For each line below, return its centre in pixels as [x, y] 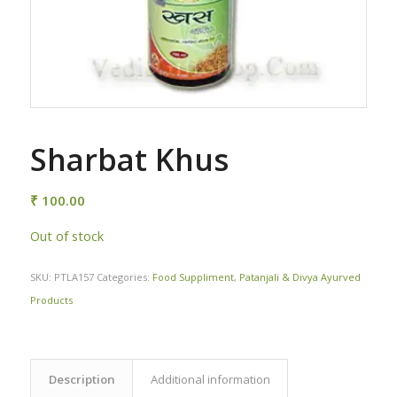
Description [82, 379]
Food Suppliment [193, 276]
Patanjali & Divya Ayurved [300, 276]
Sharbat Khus [129, 159]
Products [51, 300]
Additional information [210, 379]
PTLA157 [74, 276]
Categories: [124, 276]
